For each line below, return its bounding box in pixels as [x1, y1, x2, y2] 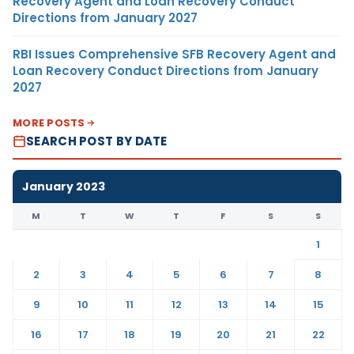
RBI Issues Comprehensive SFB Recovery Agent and [13, 45, 336, 62]
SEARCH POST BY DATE [26, 132, 168, 149]
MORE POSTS [13, 115, 85, 130]
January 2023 [22, 178, 105, 194]
